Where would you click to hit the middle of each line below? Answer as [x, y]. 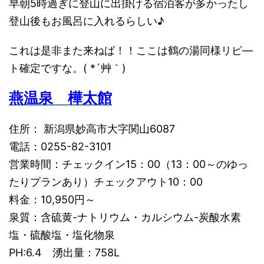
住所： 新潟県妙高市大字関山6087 [92, 129]
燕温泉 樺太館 [60, 98]
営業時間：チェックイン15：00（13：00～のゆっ [128, 164]
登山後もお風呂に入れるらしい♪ [87, 21]
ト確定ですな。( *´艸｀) [67, 68]
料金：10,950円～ [52, 200]
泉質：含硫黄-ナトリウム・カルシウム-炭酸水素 [125, 217]
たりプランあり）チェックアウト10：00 [106, 182]
